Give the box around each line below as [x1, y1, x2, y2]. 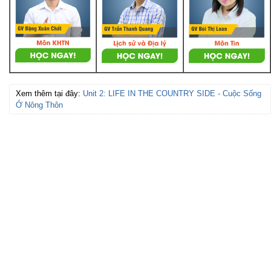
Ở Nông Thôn [16, 100, 63, 110]
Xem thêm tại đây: [16, 89, 83, 99]
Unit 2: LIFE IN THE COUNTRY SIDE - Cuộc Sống [83, 89, 261, 99]
